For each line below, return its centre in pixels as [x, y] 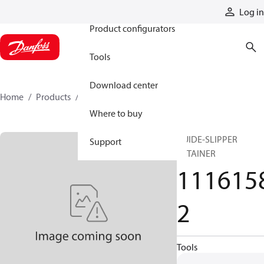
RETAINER [196, 153]
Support [105, 141]
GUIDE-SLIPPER [207, 139]
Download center [124, 85]
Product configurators [132, 28]
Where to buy [116, 113]
